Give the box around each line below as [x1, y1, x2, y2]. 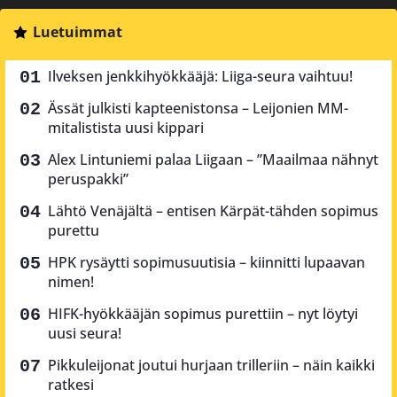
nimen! [48, 271, 94, 292]
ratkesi [48, 374, 94, 394]
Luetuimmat [32, 21, 122, 42]
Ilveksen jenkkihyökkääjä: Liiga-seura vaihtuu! [48, 66, 353, 86]
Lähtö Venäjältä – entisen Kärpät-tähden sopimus [48, 200, 378, 221]
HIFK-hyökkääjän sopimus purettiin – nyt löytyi [48, 303, 358, 323]
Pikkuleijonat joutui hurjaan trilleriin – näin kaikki [48, 354, 375, 375]
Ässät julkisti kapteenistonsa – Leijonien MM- [48, 97, 348, 118]
